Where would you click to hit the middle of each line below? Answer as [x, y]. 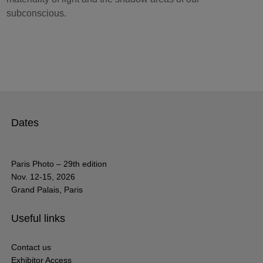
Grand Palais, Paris [47, 189]
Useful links [38, 218]
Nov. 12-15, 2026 [43, 176]
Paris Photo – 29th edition [59, 163]
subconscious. [38, 13]
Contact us [31, 247]
